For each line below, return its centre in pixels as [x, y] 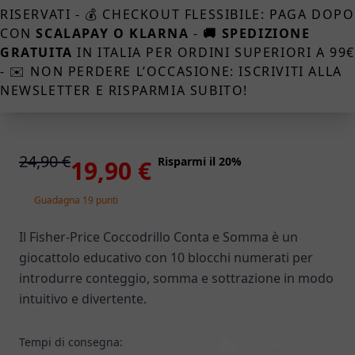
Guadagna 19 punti [75, 200]
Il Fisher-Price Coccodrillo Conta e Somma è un [158, 237]
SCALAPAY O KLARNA [113, 33]
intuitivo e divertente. [83, 299]
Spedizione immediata [283, 345]
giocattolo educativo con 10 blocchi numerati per [166, 258]
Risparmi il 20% [200, 161]
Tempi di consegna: [71, 342]
